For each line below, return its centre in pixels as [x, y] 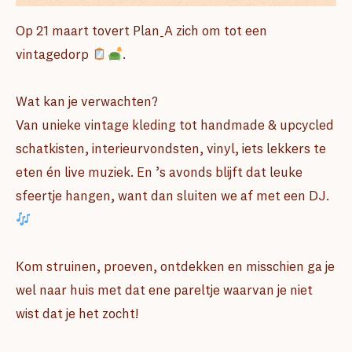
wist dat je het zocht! [77, 313]
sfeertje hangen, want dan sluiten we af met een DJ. [172, 196]
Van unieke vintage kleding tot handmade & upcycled [175, 125]
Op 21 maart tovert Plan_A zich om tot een [141, 31]
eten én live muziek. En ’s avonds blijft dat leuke [159, 172]
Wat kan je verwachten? [87, 101]
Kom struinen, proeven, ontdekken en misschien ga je [175, 266]
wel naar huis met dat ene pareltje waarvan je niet [164, 290]
